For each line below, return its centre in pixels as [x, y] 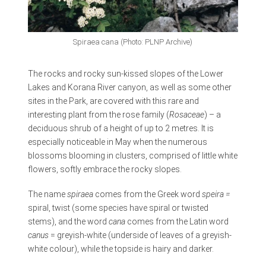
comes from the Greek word [148, 194]
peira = [218, 194]
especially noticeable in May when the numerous [117, 142]
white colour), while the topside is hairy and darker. [121, 248]
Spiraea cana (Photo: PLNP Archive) [133, 42]
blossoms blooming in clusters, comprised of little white [132, 156]
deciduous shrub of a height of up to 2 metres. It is [121, 129]
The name [47, 194]
